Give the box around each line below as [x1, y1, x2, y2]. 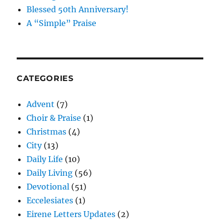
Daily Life [27, 154, 63, 164]
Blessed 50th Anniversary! [27, 4, 129, 14]
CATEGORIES [17, 73, 74, 83]
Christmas [27, 126, 67, 137]
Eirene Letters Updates [27, 209, 116, 219]
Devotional [27, 181, 70, 192]
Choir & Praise [27, 112, 82, 123]
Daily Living [27, 167, 73, 178]
